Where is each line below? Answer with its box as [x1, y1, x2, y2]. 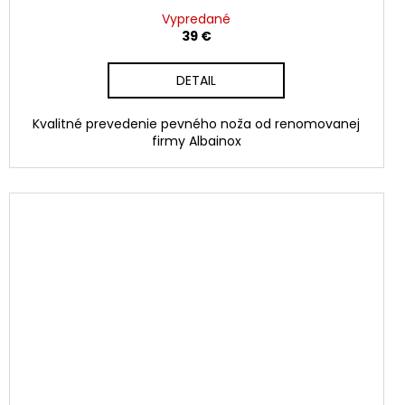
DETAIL [176, 71, 217, 89]
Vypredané [162, 9, 231, 28]
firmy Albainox [151, 131, 241, 150]
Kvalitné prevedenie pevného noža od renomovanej [33, 114, 361, 133]
